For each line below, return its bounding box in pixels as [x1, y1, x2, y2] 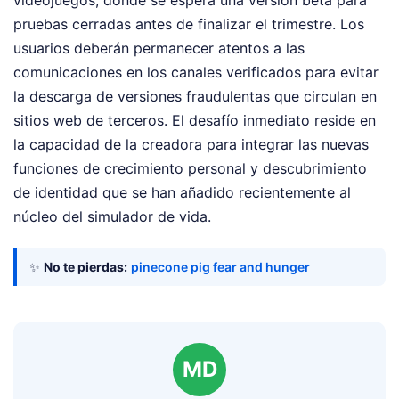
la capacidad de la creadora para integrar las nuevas [13, 135, 369, 154]
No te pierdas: [44, 259, 127, 275]
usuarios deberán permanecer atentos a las [13, 39, 305, 58]
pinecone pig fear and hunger [131, 259, 310, 275]
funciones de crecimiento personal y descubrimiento [13, 159, 367, 178]
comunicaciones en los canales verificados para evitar [13, 63, 379, 82]
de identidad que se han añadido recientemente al [13, 183, 351, 202]
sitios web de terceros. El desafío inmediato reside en [13, 111, 376, 130]
